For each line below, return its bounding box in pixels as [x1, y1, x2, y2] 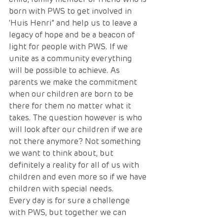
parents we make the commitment [9, 77, 139, 87]
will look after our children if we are [9, 125, 145, 134]
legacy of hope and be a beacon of [9, 30, 137, 39]
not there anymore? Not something [9, 137, 143, 146]
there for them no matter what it [9, 101, 133, 110]
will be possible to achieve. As [9, 66, 122, 75]
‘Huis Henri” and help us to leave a [9, 18, 139, 28]
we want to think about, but [9, 148, 115, 158]
